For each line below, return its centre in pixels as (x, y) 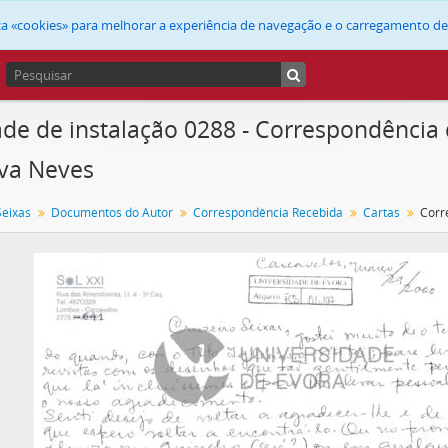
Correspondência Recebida (268, 212)
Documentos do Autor (112, 212)
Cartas (381, 212)
